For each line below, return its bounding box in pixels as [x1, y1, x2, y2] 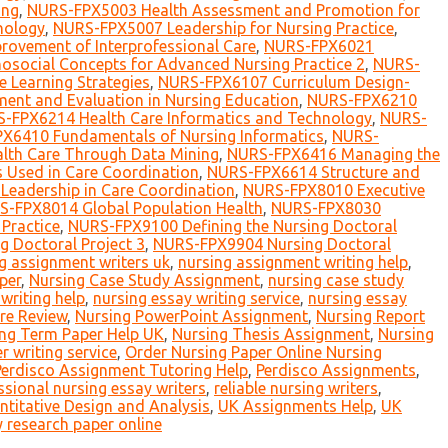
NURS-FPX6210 [307, 91, 417, 110]
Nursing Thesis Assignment [172, 325, 370, 344]
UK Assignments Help [218, 397, 373, 416]
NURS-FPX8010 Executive [243, 181, 425, 200]
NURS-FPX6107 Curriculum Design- [158, 73, 410, 92]
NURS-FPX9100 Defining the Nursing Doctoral [68, 217, 397, 236]
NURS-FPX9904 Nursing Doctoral [153, 235, 391, 254]
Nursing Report [316, 307, 425, 326]
